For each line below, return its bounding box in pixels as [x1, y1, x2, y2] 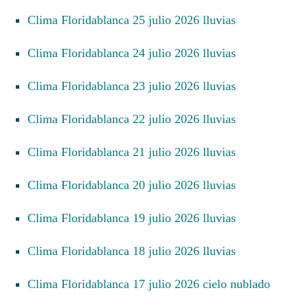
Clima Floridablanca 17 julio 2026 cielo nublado [36, 276, 270, 291]
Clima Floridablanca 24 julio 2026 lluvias [36, 45, 236, 60]
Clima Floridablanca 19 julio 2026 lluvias [36, 210, 236, 225]
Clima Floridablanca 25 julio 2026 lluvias [36, 12, 236, 27]
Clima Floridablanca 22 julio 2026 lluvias [36, 111, 236, 126]
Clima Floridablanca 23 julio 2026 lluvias [36, 78, 236, 93]
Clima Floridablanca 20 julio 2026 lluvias [36, 177, 236, 192]
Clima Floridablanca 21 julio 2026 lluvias [36, 144, 236, 159]
